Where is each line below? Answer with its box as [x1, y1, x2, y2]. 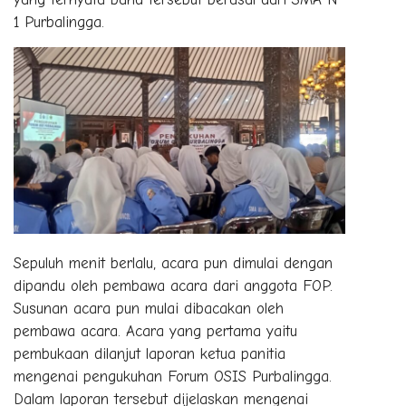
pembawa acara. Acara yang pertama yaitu [14, 323, 297, 341]
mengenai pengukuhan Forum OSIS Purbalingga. [14, 368, 332, 386]
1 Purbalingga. [14, 13, 104, 31]
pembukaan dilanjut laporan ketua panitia [14, 345, 285, 363]
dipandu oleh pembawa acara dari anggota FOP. [14, 277, 333, 295]
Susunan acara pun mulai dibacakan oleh [14, 300, 284, 318]
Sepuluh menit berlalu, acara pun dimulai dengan [14, 255, 333, 273]
